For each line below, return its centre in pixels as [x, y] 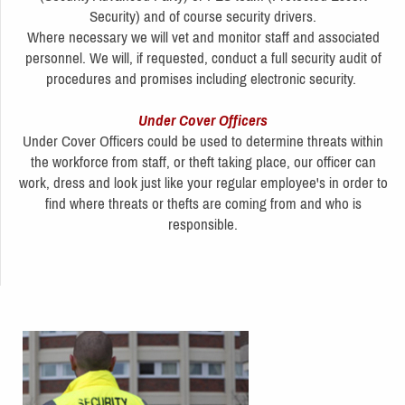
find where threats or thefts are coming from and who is [203, 203]
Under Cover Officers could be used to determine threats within [203, 141]
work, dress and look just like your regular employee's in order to [203, 182]
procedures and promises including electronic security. [203, 78]
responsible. [203, 224]
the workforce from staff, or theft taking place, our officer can [203, 161]
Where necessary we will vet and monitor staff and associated [203, 37]
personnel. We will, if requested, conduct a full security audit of [203, 57]
